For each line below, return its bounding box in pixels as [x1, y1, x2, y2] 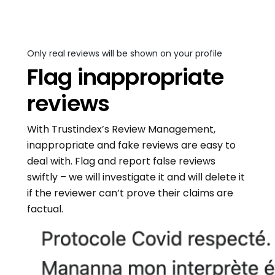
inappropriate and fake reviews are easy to [27, 138, 236, 152]
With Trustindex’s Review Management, [27, 122, 215, 136]
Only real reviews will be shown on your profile [27, 47, 222, 60]
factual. [27, 202, 63, 216]
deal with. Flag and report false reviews [27, 154, 215, 168]
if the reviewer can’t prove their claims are [27, 186, 233, 200]
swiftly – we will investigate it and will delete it [27, 170, 245, 184]
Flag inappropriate [27, 61, 223, 93]
